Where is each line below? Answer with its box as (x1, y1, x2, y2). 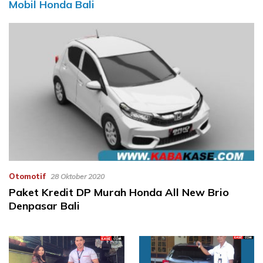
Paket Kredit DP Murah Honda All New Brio (9, 185, 229, 199)
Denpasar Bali (9, 198, 80, 213)
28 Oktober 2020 (50, 171, 104, 181)
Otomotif (9, 171, 46, 181)
